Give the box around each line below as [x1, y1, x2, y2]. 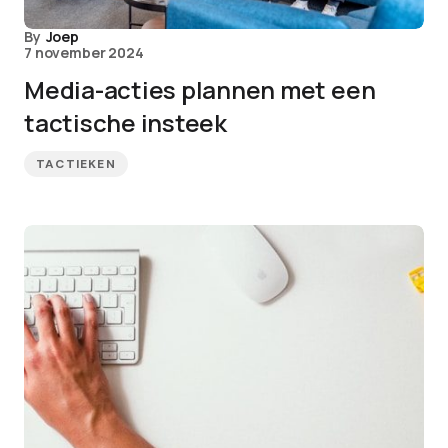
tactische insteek [24, 106, 227, 139]
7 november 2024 [24, 43, 144, 62]
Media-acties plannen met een [24, 73, 376, 106]
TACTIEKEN [36, 156, 116, 172]
